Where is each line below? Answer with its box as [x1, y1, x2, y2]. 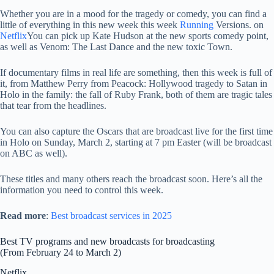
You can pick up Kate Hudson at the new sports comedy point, [27, 31, 268, 41]
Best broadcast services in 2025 [51, 210, 172, 221]
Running [180, 20, 213, 30]
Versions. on [213, 20, 264, 30]
